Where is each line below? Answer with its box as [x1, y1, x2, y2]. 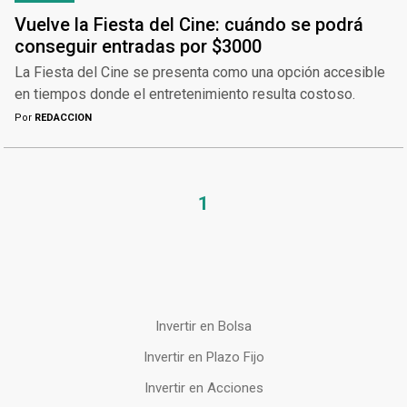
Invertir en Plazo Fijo [143, 349, 264, 366]
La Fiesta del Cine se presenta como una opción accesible [15, 64, 385, 82]
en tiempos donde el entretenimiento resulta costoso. [15, 85, 355, 104]
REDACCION [32, 112, 92, 124]
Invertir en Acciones [144, 380, 263, 397]
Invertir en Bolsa [155, 318, 252, 335]
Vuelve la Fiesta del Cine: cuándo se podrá [15, 14, 363, 36]
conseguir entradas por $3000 [15, 35, 262, 58]
